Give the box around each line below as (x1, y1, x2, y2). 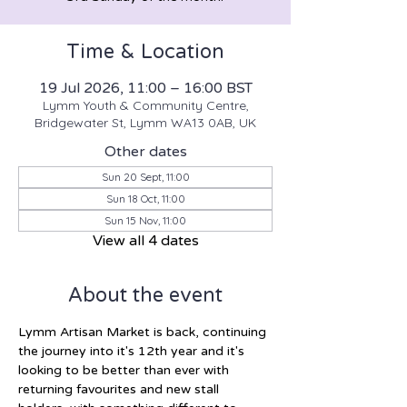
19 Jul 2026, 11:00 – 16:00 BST (38, 78, 253, 97)
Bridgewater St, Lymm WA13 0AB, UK (35, 114, 256, 131)
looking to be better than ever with (18, 362, 233, 378)
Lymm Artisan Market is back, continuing (18, 323, 270, 340)
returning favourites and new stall (18, 381, 223, 397)
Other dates (104, 142, 187, 161)
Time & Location (66, 39, 224, 64)
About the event (68, 283, 223, 307)
